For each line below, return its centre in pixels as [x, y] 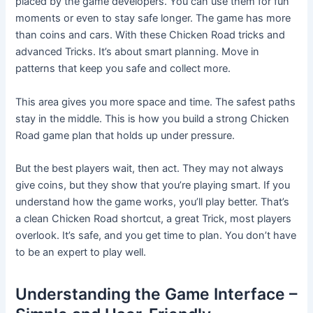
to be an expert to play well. [81, 252]
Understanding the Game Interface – [156, 294]
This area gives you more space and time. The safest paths [156, 102]
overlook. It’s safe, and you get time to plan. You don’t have [156, 235]
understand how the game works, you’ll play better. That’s [153, 202]
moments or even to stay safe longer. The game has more [153, 19]
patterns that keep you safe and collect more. [123, 69]
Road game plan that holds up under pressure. [125, 135]
